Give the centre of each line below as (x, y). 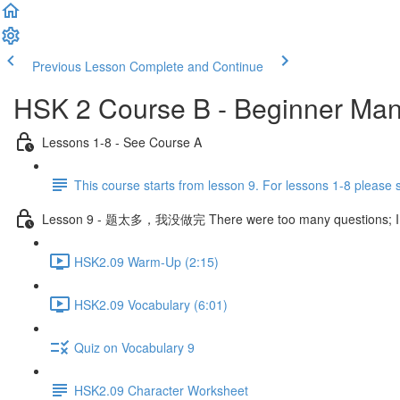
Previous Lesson (79, 66)
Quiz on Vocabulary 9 (134, 347)
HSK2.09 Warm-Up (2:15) (146, 261)
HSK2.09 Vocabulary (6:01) (151, 304)
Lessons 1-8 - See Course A (122, 142)
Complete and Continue (196, 66)
